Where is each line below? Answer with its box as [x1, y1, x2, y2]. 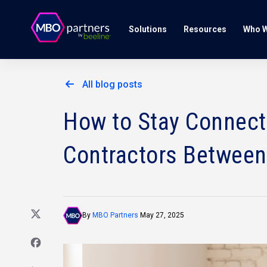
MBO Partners [92, 211, 138, 219]
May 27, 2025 [138, 211, 184, 219]
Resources [184, 24, 226, 34]
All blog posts [82, 79, 142, 90]
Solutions [129, 24, 167, 34]
